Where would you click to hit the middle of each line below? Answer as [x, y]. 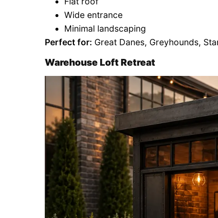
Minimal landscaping [105, 29]
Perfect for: [68, 42]
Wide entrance [93, 15]
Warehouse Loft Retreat [100, 63]
